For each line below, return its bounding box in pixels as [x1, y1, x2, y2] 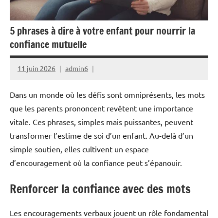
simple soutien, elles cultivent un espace [10, 144, 149, 154]
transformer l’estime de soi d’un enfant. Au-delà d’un [10, 130, 193, 140]
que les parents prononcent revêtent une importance [10, 103, 193, 113]
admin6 [65, 64, 88, 73]
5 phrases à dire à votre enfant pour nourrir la [10, 23, 195, 38]
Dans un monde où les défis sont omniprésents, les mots [10, 89, 205, 99]
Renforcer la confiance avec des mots [10, 180, 191, 197]
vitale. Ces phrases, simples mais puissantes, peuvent [10, 116, 193, 127]
